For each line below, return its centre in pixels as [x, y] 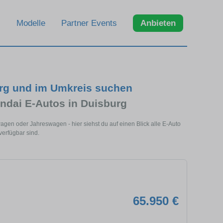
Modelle [31, 23]
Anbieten [158, 23]
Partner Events [89, 23]
